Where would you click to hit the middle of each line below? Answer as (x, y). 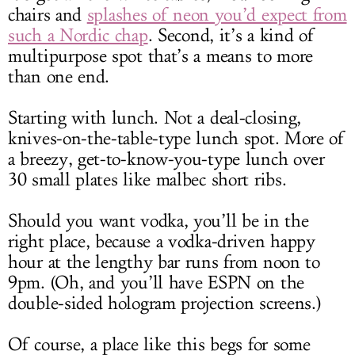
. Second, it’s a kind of (231, 36)
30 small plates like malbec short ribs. (147, 180)
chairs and (48, 15)
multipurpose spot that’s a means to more (161, 57)
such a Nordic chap (78, 36)
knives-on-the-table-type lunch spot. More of (176, 139)
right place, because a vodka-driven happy (162, 242)
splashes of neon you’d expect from (217, 15)
